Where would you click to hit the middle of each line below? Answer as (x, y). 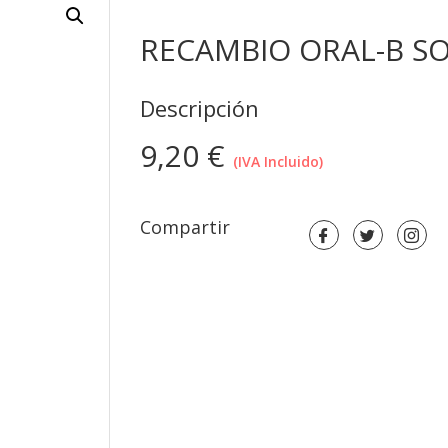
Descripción (199, 107)
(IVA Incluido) (278, 161)
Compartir (185, 227)
